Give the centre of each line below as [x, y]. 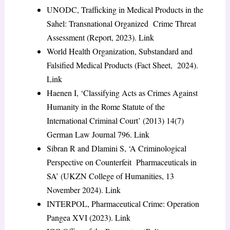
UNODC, [64, 10]
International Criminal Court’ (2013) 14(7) [115, 121]
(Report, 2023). [112, 37]
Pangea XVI [68, 218]
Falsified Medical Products [90, 65]
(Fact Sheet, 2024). [166, 65]
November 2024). [76, 190]
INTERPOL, [69, 204]
